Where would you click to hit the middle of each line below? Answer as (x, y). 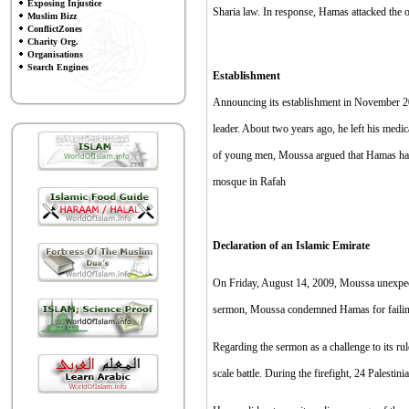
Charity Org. (53, 42)
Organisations (55, 54)
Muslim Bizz (52, 16)
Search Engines (58, 67)
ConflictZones (55, 29)
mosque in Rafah (249, 182)
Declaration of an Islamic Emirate (291, 246)
